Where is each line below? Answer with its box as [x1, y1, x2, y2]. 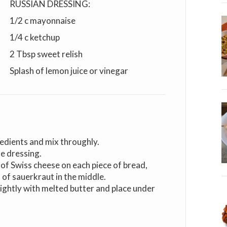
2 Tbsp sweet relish [9, 49, 83, 60]
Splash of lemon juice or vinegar [9, 65, 128, 77]
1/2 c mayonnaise [9, 15, 75, 26]
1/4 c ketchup [9, 32, 60, 43]
